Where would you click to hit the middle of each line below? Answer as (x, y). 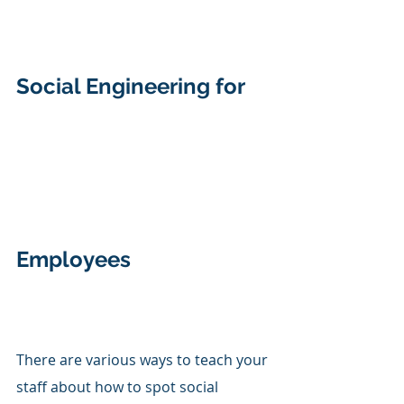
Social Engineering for (133, 86)
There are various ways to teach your (144, 359)
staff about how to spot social (119, 386)
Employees (76, 259)
